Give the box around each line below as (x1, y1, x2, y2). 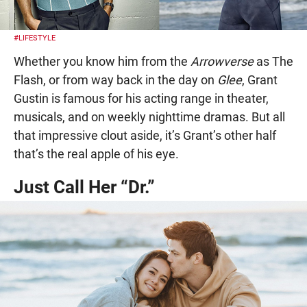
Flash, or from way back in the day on (14, 72, 217, 87)
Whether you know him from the (14, 53, 191, 69)
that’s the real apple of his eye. (14, 146, 179, 161)
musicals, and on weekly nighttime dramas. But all (14, 109, 285, 124)
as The (254, 53, 293, 69)
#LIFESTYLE (14, 33, 56, 42)
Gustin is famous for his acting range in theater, (14, 90, 269, 106)
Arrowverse (191, 53, 254, 69)
